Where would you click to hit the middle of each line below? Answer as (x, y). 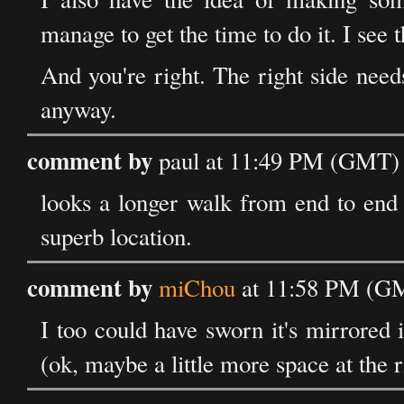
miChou (197, 288)
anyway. (78, 109)
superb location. (116, 236)
